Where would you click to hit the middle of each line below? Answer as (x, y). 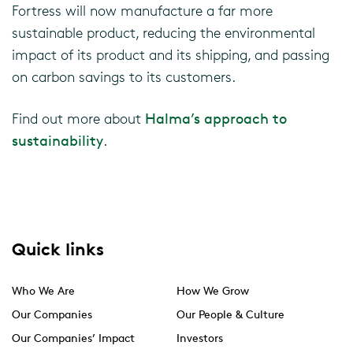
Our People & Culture (230, 314)
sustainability (58, 140)
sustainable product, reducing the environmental (163, 32)
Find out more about (78, 118)
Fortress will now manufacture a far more (142, 10)
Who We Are (43, 290)
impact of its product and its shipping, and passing (171, 54)
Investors (200, 338)
